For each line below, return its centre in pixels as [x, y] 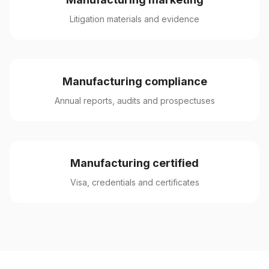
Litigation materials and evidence [134, 19]
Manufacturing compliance [134, 81]
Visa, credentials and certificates [134, 182]
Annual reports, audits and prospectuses [134, 101]
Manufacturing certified [134, 163]
